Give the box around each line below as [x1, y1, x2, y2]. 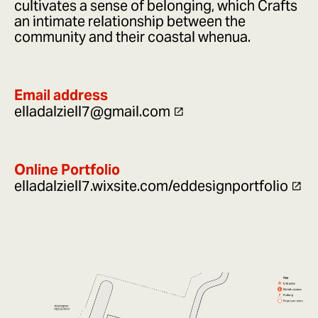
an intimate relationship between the [14, 12, 246, 31]
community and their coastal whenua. [14, 28, 251, 47]
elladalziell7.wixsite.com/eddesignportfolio [14, 177, 288, 196]
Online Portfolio [14, 160, 120, 180]
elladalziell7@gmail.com [14, 102, 170, 121]
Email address [14, 86, 108, 105]
